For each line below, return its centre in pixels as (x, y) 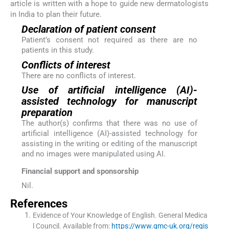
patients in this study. (58, 50)
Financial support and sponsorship (80, 171)
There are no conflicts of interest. (78, 75)
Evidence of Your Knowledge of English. (95, 215)
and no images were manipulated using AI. (93, 154)
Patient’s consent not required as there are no (109, 40)
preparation (47, 112)
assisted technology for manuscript (109, 101)
